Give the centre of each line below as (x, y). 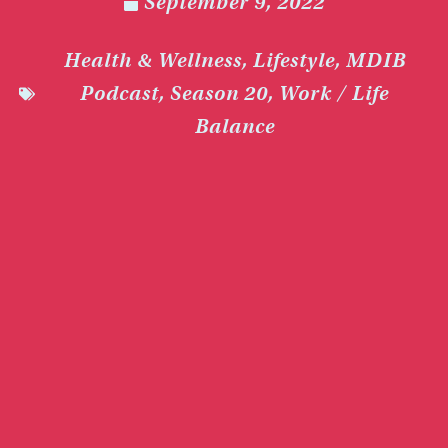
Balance (234, 127)
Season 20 (219, 94)
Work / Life (334, 94)
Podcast (119, 94)
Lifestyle (293, 61)
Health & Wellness (152, 61)
